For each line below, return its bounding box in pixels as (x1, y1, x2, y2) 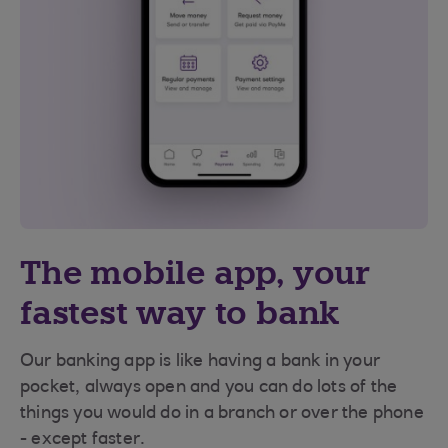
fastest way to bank (20, 293, 340, 333)
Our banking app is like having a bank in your (20, 353, 381, 371)
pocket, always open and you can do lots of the (20, 379, 398, 397)
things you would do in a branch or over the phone (20, 405, 424, 423)
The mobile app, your (20, 253, 370, 293)
